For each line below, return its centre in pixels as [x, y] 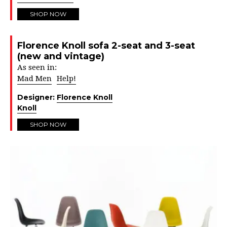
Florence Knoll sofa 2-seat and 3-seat [106, 45]
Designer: [37, 97]
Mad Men [34, 78]
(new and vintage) [61, 56]
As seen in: [37, 67]
